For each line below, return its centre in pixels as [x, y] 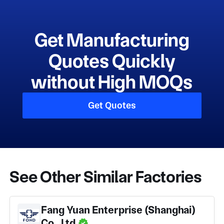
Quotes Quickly [112, 61]
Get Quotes [112, 105]
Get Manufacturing [112, 40]
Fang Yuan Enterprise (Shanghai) [118, 210]
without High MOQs [112, 82]
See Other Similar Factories [106, 176]
